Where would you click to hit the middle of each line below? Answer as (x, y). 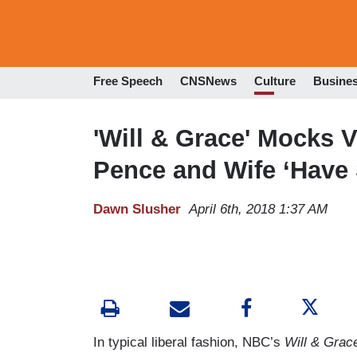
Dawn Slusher (137, 209)
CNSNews (208, 81)
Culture (275, 81)
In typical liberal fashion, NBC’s (189, 342)
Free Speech (128, 81)
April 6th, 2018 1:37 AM (258, 209)
